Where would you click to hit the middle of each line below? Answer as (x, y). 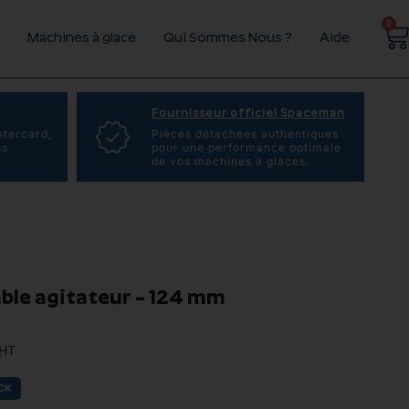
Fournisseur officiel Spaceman (249, 114)
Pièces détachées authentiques (246, 134)
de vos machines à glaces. (231, 161)
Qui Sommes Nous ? (227, 39)
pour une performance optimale (247, 147)
